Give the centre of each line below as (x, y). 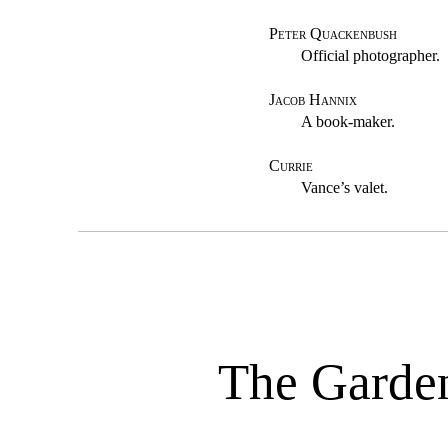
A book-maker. (348, 122)
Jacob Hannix (313, 100)
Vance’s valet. (345, 188)
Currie (291, 166)
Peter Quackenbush (333, 34)
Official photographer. (371, 56)
